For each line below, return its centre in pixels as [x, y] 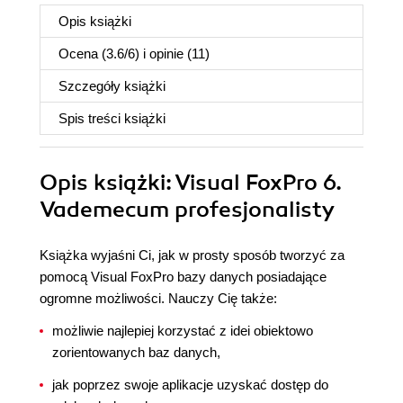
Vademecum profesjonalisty [187, 210]
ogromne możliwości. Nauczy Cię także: [158, 298]
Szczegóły [91, 86]
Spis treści [91, 118]
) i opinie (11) [172, 54]
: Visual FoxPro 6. [254, 183]
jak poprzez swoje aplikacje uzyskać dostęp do [190, 385]
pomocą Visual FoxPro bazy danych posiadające [183, 277]
